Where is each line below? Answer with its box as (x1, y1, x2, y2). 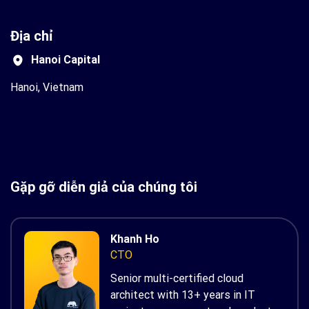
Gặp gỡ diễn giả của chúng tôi (10, 179, 197, 196)
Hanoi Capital (31, 52, 100, 66)
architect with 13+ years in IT (110, 288, 255, 302)
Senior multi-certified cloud (110, 272, 243, 286)
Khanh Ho (110, 232, 159, 246)
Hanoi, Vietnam (10, 80, 83, 94)
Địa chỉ (10, 27, 52, 44)
